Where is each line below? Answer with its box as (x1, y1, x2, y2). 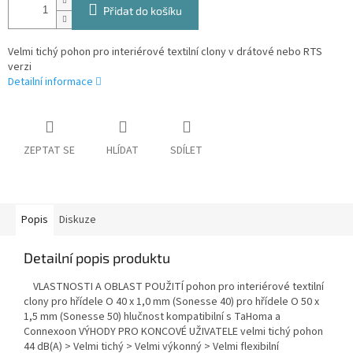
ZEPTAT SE (24, 143, 75, 159)
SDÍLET (170, 143, 203, 159)
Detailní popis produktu (24, 249, 170, 267)
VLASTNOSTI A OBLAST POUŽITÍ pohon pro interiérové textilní (24, 279, 324, 295)
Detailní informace (8, 74, 93, 91)
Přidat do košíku (103, 4, 182, 18)
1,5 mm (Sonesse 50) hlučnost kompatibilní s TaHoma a (24, 309, 281, 325)
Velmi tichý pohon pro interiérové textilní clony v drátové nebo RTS (8, 44, 322, 61)
